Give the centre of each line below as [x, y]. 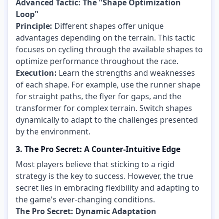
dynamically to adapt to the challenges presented [107, 120]
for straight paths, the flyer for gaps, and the [99, 97]
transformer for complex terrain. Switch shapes [104, 108]
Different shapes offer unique [108, 26]
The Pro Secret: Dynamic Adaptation [86, 211]
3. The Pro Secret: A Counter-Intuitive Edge [98, 149]
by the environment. [53, 132]
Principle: [34, 26]
